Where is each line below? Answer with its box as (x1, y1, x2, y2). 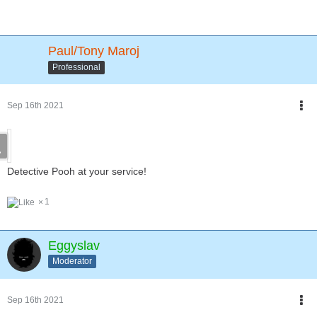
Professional (52, 62, 100, 72)
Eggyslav (48, 238, 100, 253)
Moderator (52, 256, 92, 267)
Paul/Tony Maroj (48, 44, 139, 59)
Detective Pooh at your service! (7, 166, 146, 178)
